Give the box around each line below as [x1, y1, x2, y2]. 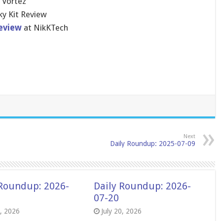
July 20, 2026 [101, 207, 142, 215]
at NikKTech [21, 23, 68, 33]
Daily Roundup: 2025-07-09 [110, 140, 195, 147]
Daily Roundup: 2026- [93, 180, 191, 192]
